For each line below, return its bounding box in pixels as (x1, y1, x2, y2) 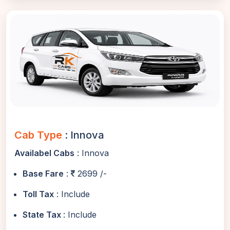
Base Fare (23, 168, 64, 179)
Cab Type (14, 129, 65, 141)
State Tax (23, 209, 63, 220)
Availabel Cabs (14, 148, 74, 158)
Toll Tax (23, 189, 54, 199)
